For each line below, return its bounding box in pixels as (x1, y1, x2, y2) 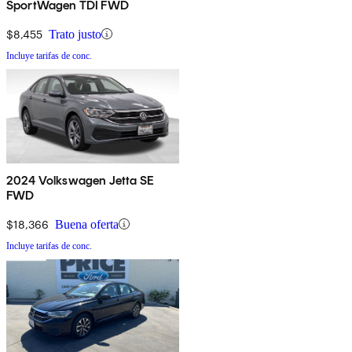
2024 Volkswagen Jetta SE (6, 172, 154, 188)
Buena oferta (55, 217, 119, 231)
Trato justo (49, 27, 101, 41)
